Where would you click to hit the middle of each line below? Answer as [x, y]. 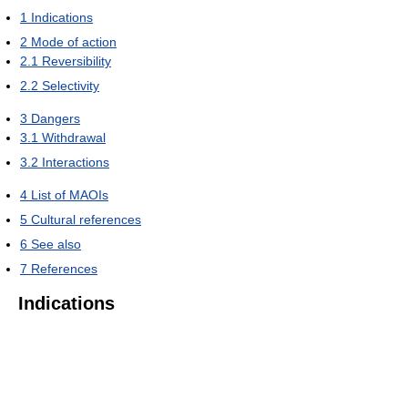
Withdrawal [74, 138]
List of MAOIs [70, 195]
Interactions [76, 163]
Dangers [56, 119]
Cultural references [86, 220]
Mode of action [74, 42]
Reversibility [76, 61]
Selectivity [71, 86]
